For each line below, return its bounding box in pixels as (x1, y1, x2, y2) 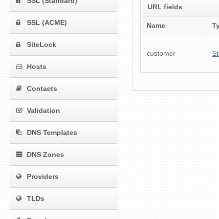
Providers (27, 173, 59, 181)
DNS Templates (27, 129, 77, 137)
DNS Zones (27, 151, 64, 159)
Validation (27, 107, 60, 115)
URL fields (148, 3, 182, 11)
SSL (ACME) (27, 19, 67, 27)
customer (147, 50, 175, 57)
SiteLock (27, 41, 56, 49)
